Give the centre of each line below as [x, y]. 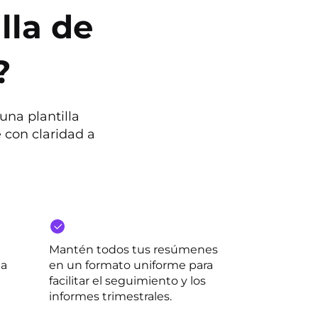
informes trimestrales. [110, 296]
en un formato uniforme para [131, 265]
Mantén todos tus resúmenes [133, 250]
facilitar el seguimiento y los [127, 281]
